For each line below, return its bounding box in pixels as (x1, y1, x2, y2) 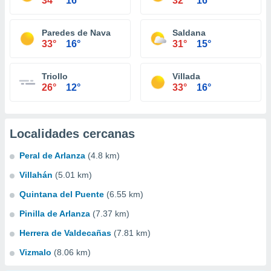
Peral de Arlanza (19, 151, 85, 160)
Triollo (42, 71, 68, 81)
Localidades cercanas (10, 127, 135, 140)
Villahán (19, 170, 53, 180)
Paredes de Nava (42, 28, 111, 38)
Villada (172, 71, 200, 81)
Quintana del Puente (19, 189, 104, 199)
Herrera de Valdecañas (19, 228, 111, 238)
